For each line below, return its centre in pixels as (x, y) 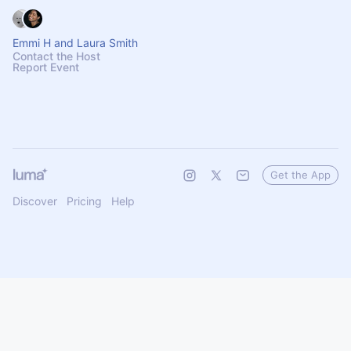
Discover (35, 201)
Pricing (84, 201)
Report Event (46, 67)
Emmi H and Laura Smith (75, 43)
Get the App (300, 175)
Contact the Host (56, 56)
